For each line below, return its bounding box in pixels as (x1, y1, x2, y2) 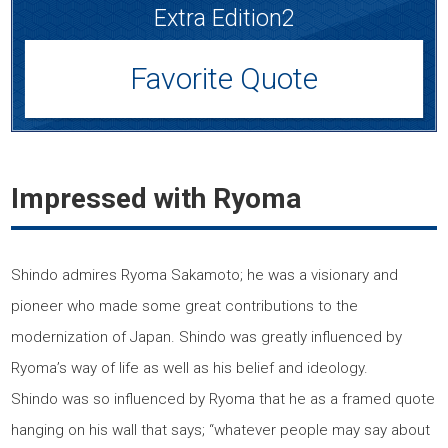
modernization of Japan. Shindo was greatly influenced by (11, 328, 403, 346)
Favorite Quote (129, 61, 318, 96)
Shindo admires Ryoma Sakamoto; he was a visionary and (11, 266, 399, 284)
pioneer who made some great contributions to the (11, 297, 359, 315)
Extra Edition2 (153, 4, 295, 32)
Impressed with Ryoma (11, 182, 302, 215)
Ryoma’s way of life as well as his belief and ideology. (11, 359, 369, 377)
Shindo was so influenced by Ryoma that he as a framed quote (11, 390, 436, 408)
